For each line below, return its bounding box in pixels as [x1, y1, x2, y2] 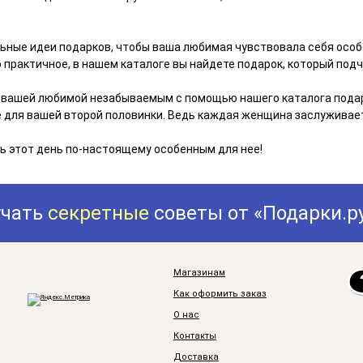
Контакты [173, 331, 216, 342]
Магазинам [173, 267, 225, 279]
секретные [48, 202, 150, 225]
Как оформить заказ [173, 288, 267, 300]
